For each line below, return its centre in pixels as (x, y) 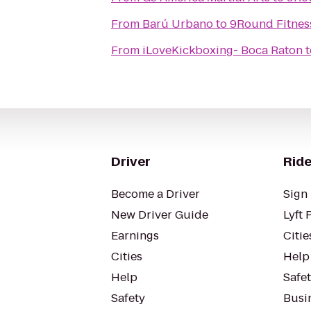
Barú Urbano (178, 24)
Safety (128, 298)
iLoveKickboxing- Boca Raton (222, 50)
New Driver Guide (160, 215)
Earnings (135, 236)
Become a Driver (155, 194)
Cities (127, 257)
